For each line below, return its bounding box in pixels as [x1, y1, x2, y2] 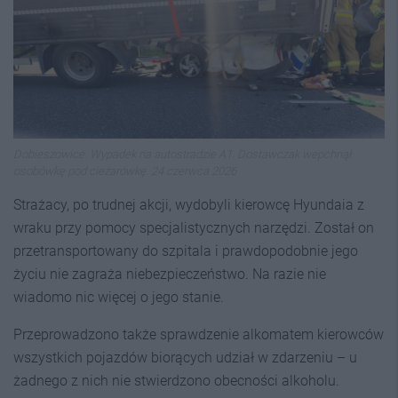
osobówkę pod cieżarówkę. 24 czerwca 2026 [13, 164, 236, 179]
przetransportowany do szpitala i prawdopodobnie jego [13, 243, 358, 260]
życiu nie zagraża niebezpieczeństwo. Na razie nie [13, 266, 326, 283]
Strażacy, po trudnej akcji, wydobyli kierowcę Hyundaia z [13, 196, 364, 214]
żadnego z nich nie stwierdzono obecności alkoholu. [13, 372, 339, 390]
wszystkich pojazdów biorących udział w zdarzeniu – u [13, 349, 357, 367]
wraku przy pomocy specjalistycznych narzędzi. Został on [13, 219, 374, 237]
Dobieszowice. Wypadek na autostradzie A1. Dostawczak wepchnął [13, 147, 351, 162]
